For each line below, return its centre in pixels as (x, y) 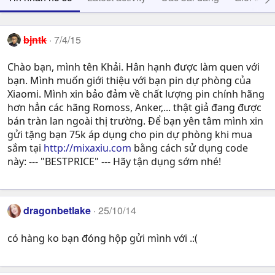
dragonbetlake (57, 211)
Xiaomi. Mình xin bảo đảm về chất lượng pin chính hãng (136, 94)
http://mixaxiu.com (87, 148)
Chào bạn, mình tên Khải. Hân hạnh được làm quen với (134, 67)
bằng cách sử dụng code (190, 148)
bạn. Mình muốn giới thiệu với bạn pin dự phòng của (129, 81)
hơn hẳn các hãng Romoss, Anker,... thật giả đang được (134, 108)
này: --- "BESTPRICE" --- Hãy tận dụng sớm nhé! (114, 162)
